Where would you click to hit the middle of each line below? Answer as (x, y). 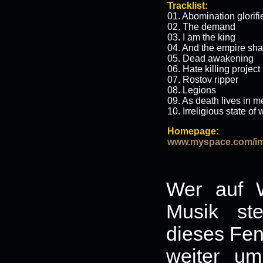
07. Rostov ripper (203, 80)
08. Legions (192, 90)
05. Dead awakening (210, 58)
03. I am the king (201, 37)
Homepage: (193, 131)
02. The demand (201, 27)
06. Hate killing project (214, 69)
